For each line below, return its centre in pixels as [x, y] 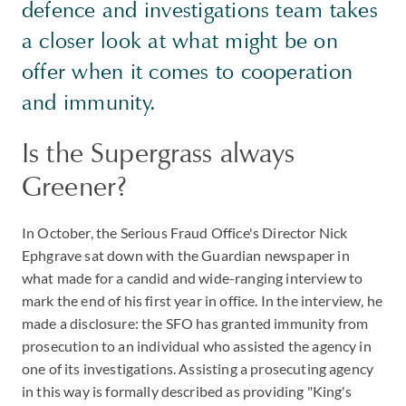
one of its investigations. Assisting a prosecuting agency [198, 368]
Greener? [75, 186]
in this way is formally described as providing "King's [187, 391]
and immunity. [95, 102]
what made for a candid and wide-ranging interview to [193, 278]
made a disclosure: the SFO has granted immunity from [195, 323]
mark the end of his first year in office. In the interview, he [202, 300]
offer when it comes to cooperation [188, 72]
